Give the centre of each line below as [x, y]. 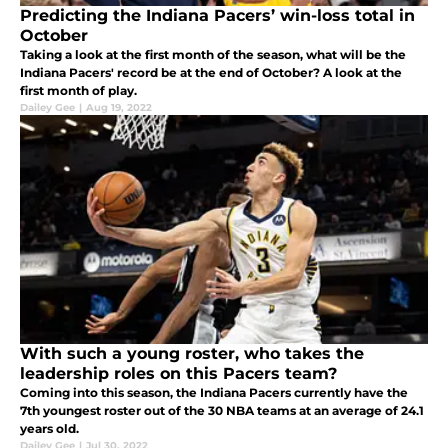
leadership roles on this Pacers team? [178, 374]
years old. [49, 429]
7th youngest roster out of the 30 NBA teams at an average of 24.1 [222, 411]
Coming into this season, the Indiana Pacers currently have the [214, 393]
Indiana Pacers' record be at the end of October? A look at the [211, 73]
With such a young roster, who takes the [192, 354]
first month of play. [78, 91]
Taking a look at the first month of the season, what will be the [213, 55]
